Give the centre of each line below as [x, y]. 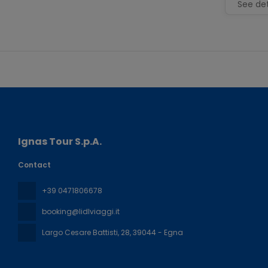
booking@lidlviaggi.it [81, 211]
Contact [34, 165]
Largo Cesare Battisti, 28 [86, 232]
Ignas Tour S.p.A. [60, 141]
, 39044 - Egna [156, 232]
